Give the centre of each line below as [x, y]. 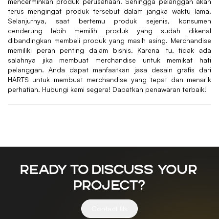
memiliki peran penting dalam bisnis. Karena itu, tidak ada [109, 50]
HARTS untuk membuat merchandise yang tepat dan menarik [109, 80]
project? [109, 185]
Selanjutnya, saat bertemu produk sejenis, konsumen [109, 21]
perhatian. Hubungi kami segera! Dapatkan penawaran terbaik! [107, 89]
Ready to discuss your [109, 170]
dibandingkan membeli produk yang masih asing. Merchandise [109, 41]
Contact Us [109, 208]
